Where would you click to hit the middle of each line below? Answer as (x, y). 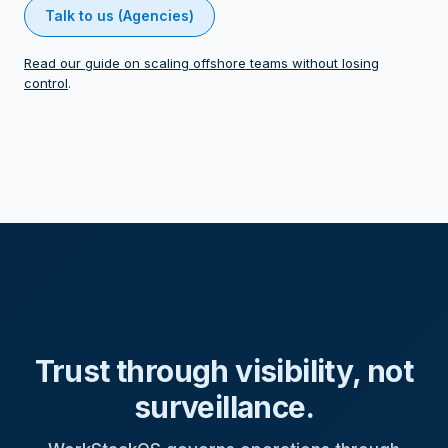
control (46, 83)
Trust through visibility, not (224, 371)
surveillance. (224, 407)
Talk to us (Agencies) (119, 16)
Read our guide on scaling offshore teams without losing (201, 63)
